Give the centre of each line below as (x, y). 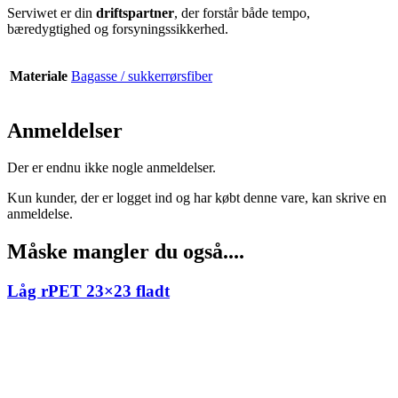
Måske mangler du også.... (126, 252)
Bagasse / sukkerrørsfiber (142, 76)
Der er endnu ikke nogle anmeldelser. (111, 168)
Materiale (39, 76)
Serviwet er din (52, 12)
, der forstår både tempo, (242, 12)
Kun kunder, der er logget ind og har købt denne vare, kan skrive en (197, 198)
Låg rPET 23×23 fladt (88, 291)
